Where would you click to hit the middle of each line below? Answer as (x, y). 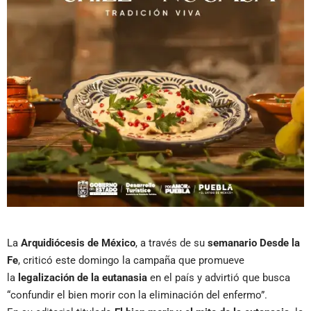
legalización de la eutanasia (83, 277)
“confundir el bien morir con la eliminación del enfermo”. (137, 295)
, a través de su (171, 243)
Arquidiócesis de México (78, 243)
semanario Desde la (254, 243)
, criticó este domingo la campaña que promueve (131, 260)
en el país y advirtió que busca (219, 277)
